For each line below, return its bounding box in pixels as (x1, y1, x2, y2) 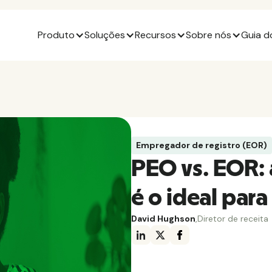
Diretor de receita (197, 213, 268, 224)
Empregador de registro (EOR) (136, 140, 267, 151)
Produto (38, 29, 75, 41)
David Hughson (131, 213, 195, 224)
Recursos (135, 29, 176, 41)
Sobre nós (186, 29, 231, 41)
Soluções (84, 29, 125, 41)
